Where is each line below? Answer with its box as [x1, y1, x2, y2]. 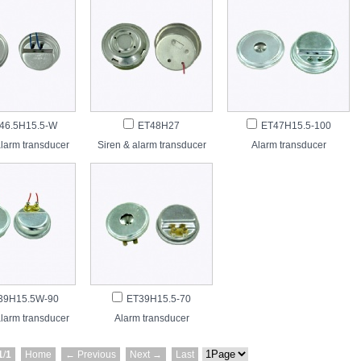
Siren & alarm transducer [97, 139, 206, 151]
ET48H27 [138, 120, 180, 131]
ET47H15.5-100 [260, 120, 331, 131]
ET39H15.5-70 [127, 293, 191, 305]
